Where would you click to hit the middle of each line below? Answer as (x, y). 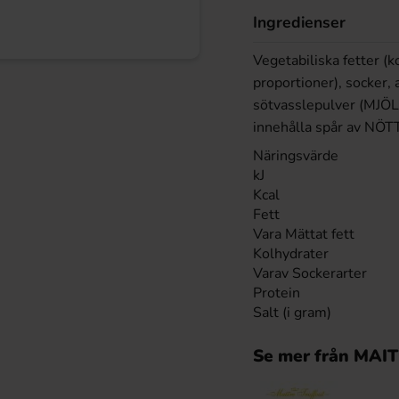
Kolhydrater (291, 254)
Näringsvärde (296, 156)
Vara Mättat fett (304, 234)
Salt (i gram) (292, 313)
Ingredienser (299, 22)
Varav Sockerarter (310, 273)
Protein (277, 293)
